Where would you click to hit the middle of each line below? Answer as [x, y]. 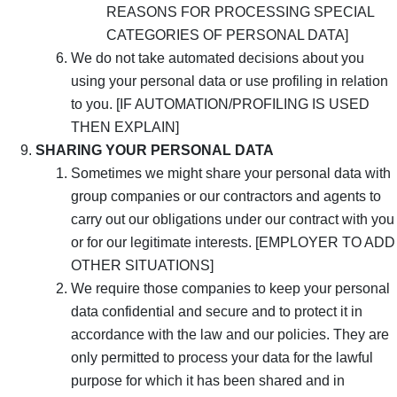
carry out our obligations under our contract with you [233, 219]
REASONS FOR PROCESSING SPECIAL [240, 12]
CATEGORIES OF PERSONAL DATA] [227, 35]
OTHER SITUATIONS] [142, 265]
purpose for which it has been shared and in [208, 380]
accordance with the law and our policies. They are [230, 334]
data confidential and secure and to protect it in [217, 311]
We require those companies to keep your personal [230, 288]
